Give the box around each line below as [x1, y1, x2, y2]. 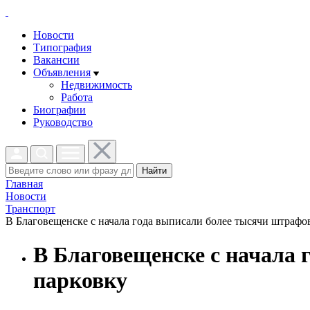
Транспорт [6, 203, 55, 215]
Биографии [33, 104, 86, 116]
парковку [33, 268, 127, 293]
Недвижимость [61, 79, 132, 91]
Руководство [33, 116, 93, 128]
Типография [33, 42, 91, 53]
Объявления [33, 66, 91, 78]
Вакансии [33, 54, 80, 66]
